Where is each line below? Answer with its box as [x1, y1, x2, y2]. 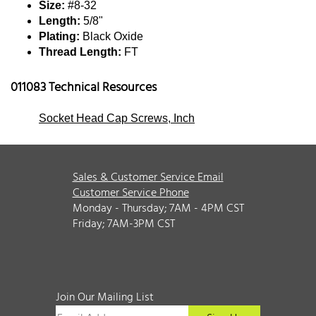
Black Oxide [80, 30, 143, 42]
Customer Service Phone [72, 183, 189, 202]
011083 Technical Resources [11, 77, 157, 98]
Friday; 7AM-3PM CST [72, 214, 175, 233]
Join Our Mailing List [56, 288, 154, 307]
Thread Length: [39, 45, 121, 58]
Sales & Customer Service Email [72, 168, 224, 187]
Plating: [39, 30, 80, 42]
